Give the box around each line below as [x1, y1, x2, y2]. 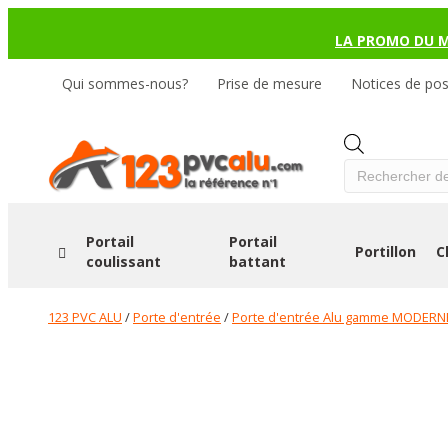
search [363, 153, 407, 173]
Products [363, 133, 422, 153]
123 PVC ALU [48, 308, 122, 326]
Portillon [355, 242, 417, 261]
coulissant [86, 252, 161, 271]
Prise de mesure [217, 74, 322, 93]
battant [229, 252, 287, 271]
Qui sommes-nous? [62, 74, 188, 93]
